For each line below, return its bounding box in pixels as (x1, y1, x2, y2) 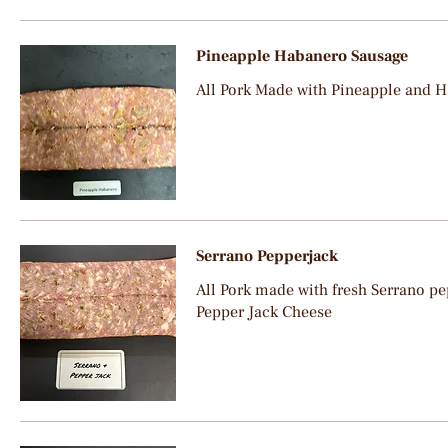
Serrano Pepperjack (195, 246, 338, 266)
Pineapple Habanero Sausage (195, 45, 408, 66)
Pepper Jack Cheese (195, 302, 332, 322)
